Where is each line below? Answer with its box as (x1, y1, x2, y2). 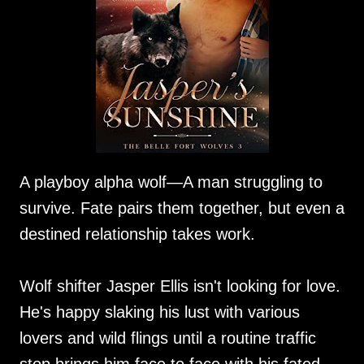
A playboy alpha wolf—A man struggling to (19, 173, 323, 191)
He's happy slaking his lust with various (19, 303, 300, 321)
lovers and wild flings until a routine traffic (19, 329, 316, 347)
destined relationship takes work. (19, 225, 255, 243)
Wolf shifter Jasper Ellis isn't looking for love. (19, 277, 340, 295)
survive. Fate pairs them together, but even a (19, 199, 344, 217)
